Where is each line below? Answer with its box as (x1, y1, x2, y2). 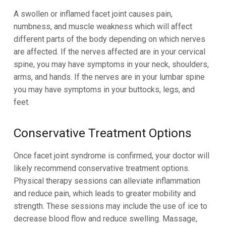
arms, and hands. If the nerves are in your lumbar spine (13, 72, 205, 82)
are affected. (13, 47, 61, 57)
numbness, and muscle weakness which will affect (13, 22, 192, 32)
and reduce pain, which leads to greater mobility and (13, 188, 196, 198)
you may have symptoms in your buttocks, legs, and (13, 85, 195, 95)
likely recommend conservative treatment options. (13, 163, 190, 173)
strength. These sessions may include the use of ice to (13, 201, 207, 211)
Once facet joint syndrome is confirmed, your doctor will (13, 150, 209, 160)
